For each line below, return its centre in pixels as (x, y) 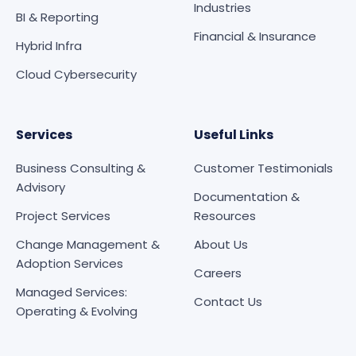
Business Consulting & (81, 168)
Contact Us (228, 301)
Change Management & (88, 244)
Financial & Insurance (255, 36)
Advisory (41, 187)
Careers (218, 273)
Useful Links (234, 134)
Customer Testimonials (263, 168)
